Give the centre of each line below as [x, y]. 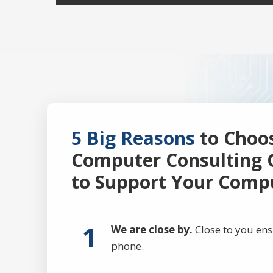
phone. [127, 246]
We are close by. [152, 229]
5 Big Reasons [133, 138]
